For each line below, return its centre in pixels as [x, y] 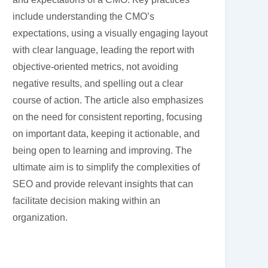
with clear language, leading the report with [104, 50]
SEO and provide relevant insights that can [103, 184]
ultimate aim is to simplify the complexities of [106, 167]
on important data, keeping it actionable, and [106, 133]
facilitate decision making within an [87, 200]
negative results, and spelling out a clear [98, 83]
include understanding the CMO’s [84, 16]
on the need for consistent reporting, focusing [108, 117]
